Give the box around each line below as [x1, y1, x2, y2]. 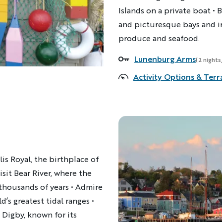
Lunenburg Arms [134, 53, 196, 64]
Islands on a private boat [118, 4, 211, 16]
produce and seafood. [118, 32, 200, 44]
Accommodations [118, 54, 184, 65]
